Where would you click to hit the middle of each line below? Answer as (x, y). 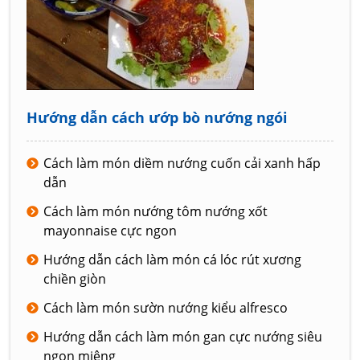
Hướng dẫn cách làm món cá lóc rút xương (173, 259)
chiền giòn (75, 278)
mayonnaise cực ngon (110, 230)
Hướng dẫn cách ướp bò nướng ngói (157, 117)
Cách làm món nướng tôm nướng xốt (156, 211)
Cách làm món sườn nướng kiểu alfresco (166, 307)
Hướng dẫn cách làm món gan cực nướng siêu (183, 336)
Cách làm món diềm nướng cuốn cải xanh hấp (182, 163)
